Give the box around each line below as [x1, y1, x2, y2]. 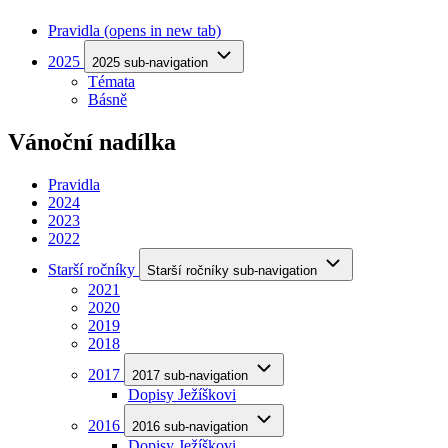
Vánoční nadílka [8, 129, 176, 156]
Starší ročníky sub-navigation [147, 263, 317, 279]
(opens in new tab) [104, 22, 221, 40]
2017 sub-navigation [132, 368, 248, 384]
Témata [88, 73, 135, 91]
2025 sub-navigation [92, 55, 208, 71]
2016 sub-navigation [132, 419, 248, 435]
